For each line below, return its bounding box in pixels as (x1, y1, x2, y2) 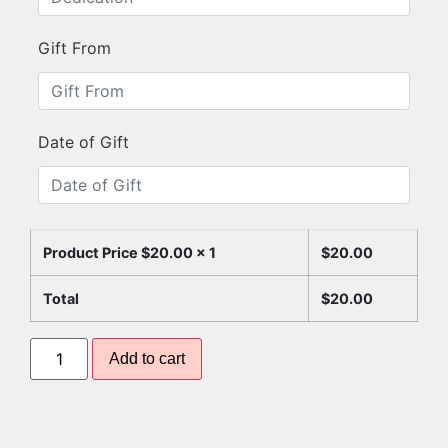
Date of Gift (38, 131, 129, 152)
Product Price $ (43, 243, 150, 261)
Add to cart (109, 349, 186, 367)
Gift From (38, 37, 111, 58)
